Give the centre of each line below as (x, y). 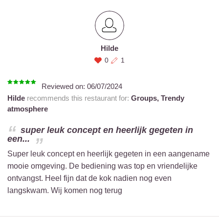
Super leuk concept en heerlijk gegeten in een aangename (109, 154)
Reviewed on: (64, 86)
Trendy (173, 98)
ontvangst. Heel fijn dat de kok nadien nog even (89, 178)
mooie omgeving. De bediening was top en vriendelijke (102, 166)
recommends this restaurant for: (78, 98)
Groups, (146, 98)
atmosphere (28, 109)
